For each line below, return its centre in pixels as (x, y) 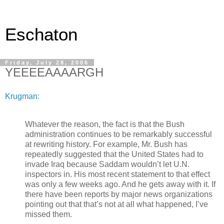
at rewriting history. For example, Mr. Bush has (106, 144)
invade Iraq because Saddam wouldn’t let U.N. (107, 164)
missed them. (48, 214)
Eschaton (41, 34)
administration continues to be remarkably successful (118, 134)
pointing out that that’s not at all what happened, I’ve (116, 204)
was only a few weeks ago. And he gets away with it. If (120, 184)
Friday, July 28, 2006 (47, 62)
